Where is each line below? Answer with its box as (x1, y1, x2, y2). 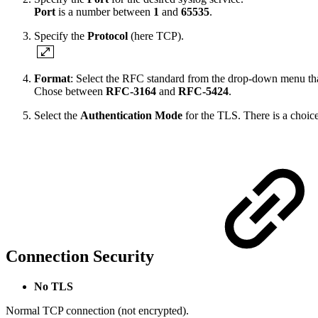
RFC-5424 (178, 85, 229, 98)
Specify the (34, 30, 87, 43)
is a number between (55, 6, 153, 18)
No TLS (34, 280, 73, 293)
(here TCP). (131, 30, 184, 43)
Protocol (87, 30, 131, 43)
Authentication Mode (80, 109, 182, 122)
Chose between (34, 85, 106, 98)
